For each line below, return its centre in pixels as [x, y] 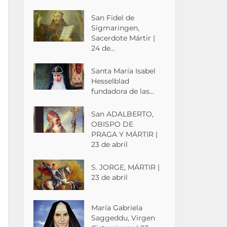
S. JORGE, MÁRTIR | [126, 167]
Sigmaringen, [116, 28]
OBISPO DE [112, 124]
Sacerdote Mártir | [123, 38]
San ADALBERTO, [123, 114]
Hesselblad [110, 81]
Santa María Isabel [124, 71]
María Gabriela [117, 208]
